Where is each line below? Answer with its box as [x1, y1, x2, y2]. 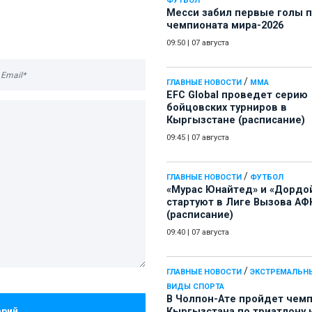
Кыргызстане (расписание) [166, 114, 305, 127]
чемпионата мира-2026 [166, 19, 283, 32]
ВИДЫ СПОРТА [166, 282, 224, 292]
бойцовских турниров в [166, 102, 287, 114]
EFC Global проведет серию [166, 89, 308, 102]
